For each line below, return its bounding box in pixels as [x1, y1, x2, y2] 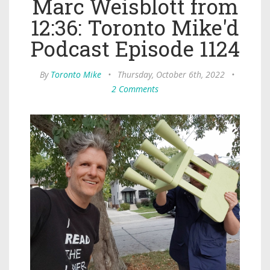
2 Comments [111, 83, 159, 95]
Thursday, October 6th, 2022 [118, 69, 225, 80]
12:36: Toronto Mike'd [31, 13, 239, 41]
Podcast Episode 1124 [30, 34, 240, 62]
